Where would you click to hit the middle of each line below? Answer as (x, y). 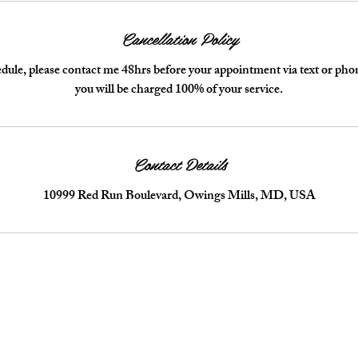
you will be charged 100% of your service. (179, 90)
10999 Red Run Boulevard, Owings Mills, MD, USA (179, 197)
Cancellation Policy (179, 38)
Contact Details (179, 163)
